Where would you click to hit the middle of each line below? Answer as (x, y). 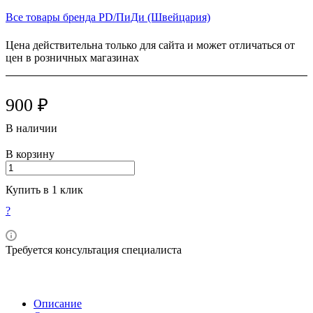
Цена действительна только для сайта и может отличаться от (150, 45)
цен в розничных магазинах (72, 58)
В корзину (30, 154)
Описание (58, 304)
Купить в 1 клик (44, 190)
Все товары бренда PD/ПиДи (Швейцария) (108, 17)
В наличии (31, 129)
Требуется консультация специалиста (94, 250)
